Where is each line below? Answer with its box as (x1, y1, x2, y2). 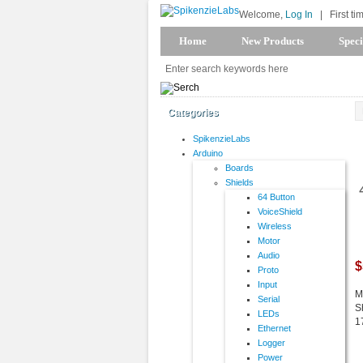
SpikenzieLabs (193, 134, 250, 144)
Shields (225, 177, 254, 188)
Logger (258, 338, 285, 348)
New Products (241, 35, 304, 48)
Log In (285, 9, 313, 19)
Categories (168, 107, 219, 119)
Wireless (258, 221, 292, 232)
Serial (258, 294, 280, 305)
